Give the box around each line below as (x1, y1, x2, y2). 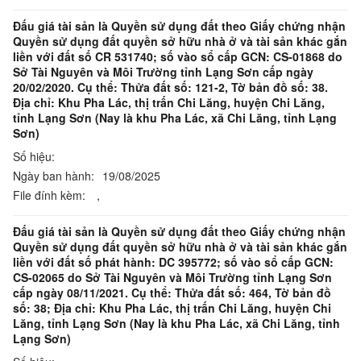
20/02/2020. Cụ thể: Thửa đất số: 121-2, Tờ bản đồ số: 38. (13, 79, 328, 95)
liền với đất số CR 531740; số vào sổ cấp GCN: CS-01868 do (13, 48, 342, 64)
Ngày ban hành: (13, 168, 94, 184)
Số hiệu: (13, 148, 55, 164)
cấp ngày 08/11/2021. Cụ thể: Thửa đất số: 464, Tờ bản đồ (13, 284, 331, 301)
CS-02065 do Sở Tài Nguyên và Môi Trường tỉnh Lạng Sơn (13, 269, 332, 285)
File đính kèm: (13, 187, 85, 203)
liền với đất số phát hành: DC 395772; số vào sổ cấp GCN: (13, 254, 334, 270)
